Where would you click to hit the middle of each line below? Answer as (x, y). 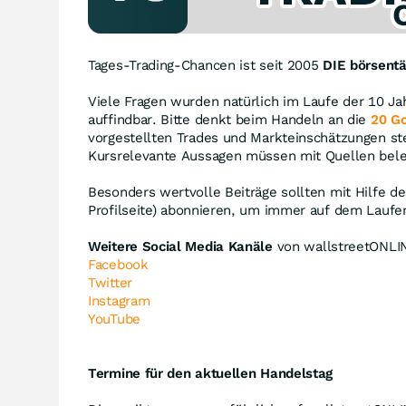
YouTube (114, 319)
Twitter (110, 283)
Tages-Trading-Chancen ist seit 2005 (206, 65)
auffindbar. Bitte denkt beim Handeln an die (229, 120)
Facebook (118, 265)
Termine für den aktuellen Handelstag (211, 373)
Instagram (119, 301)
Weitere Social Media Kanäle (180, 246)
